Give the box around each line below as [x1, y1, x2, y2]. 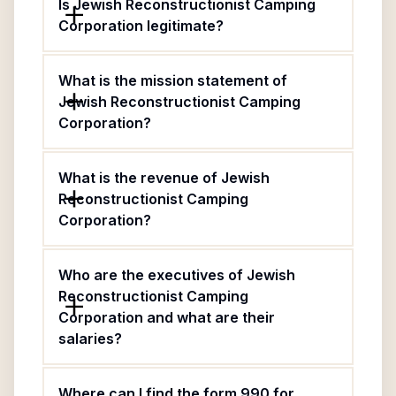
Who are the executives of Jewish [58, 266, 295, 284]
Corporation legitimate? [58, 17, 224, 34]
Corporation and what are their [58, 308, 275, 326]
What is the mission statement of [58, 72, 287, 89]
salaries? [58, 330, 122, 347]
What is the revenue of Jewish [58, 169, 270, 187]
